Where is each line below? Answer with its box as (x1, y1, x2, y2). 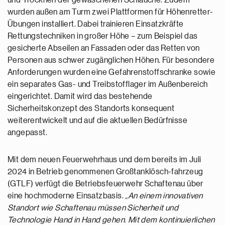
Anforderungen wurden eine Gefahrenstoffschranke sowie (8, 68, 216, 76)
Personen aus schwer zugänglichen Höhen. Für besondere (8, 56, 215, 64)
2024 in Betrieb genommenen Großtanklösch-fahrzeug (8, 168, 203, 176)
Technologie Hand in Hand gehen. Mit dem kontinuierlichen (8, 216, 215, 224)
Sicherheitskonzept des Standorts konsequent (8, 104, 175, 113)
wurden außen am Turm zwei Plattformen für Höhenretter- (8, 8, 213, 16)
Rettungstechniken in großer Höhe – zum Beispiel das (8, 32, 198, 40)
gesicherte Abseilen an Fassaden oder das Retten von (8, 44, 200, 52)
